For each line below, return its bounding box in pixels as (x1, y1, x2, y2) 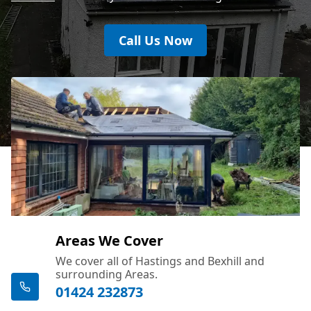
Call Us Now (119, 31, 192, 49)
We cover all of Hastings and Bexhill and (56, 253, 264, 269)
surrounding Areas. (56, 266, 158, 282)
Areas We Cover (56, 230, 163, 250)
